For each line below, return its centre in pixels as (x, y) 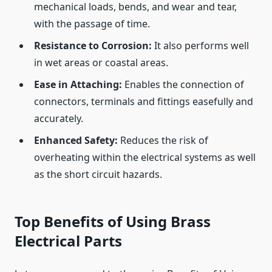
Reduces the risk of (163, 141)
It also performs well (202, 46)
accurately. (59, 119)
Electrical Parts (68, 241)
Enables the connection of (183, 85)
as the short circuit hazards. (98, 175)
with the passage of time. (92, 24)
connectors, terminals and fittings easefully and (144, 102)
